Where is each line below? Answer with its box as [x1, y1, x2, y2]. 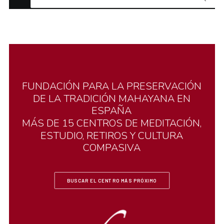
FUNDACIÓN [21, 79, 80, 93]
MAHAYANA [118, 92, 175, 106]
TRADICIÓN [63, 92, 116, 106]
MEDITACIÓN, [140, 116, 202, 130]
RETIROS [86, 129, 127, 143]
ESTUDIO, [40, 129, 84, 143]
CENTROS [76, 116, 122, 130]
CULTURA [138, 129, 183, 143]
